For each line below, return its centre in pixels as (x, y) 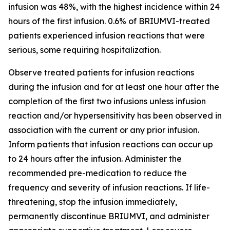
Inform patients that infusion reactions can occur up (111, 144)
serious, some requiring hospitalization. (84, 50)
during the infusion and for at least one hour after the (114, 87)
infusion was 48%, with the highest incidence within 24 (114, 7)
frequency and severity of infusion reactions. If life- (109, 187)
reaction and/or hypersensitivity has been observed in (115, 116)
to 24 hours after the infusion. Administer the (95, 159)
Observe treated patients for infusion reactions (101, 72)
